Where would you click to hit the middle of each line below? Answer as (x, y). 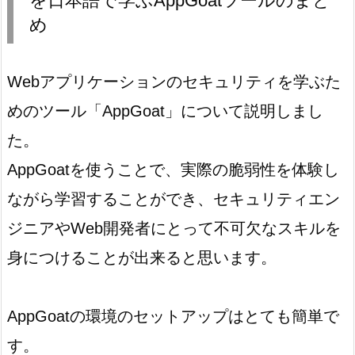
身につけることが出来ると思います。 (142, 258)
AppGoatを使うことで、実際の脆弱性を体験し (173, 170)
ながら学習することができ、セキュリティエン (174, 199)
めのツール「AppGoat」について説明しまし (165, 111)
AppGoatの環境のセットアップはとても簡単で (173, 317)
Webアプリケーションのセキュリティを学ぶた (174, 82)
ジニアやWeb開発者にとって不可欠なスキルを (174, 229)
